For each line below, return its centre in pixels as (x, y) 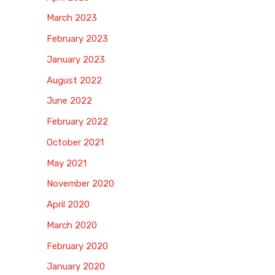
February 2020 (77, 246)
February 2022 (77, 122)
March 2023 (72, 18)
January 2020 (76, 267)
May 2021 (67, 163)
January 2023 (76, 59)
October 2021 (75, 142)
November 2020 (80, 184)
